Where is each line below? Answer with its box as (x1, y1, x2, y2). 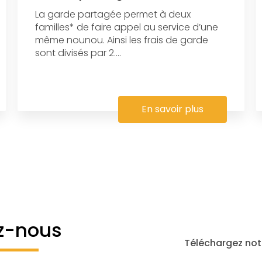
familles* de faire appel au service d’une (35, 20, 218, 34)
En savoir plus (142, 102, 204, 116)
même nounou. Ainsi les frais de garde (35, 33, 208, 47)
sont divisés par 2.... (35, 46, 121, 60)
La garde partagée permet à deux (35, 7, 191, 21)
